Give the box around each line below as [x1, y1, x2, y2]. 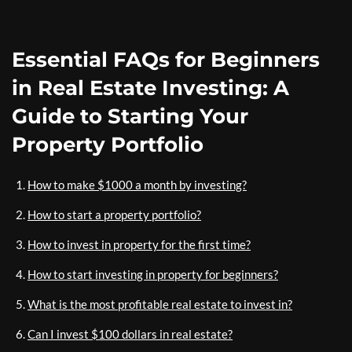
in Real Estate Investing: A [12, 75, 289, 101]
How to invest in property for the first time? [27, 236, 251, 251]
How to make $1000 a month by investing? [27, 177, 247, 192]
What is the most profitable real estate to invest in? [27, 296, 292, 311]
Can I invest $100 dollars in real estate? [27, 326, 233, 341]
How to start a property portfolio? [27, 207, 201, 222]
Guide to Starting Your [12, 103, 248, 129]
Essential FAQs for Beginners [12, 46, 320, 72]
